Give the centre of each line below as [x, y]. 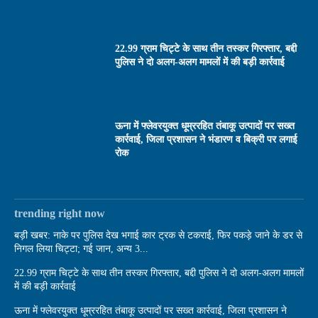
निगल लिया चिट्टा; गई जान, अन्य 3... [81, 249]
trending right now [60, 214]
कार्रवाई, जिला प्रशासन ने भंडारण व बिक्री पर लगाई [207, 139]
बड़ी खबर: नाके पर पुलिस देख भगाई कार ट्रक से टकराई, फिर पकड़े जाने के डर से [158, 236]
